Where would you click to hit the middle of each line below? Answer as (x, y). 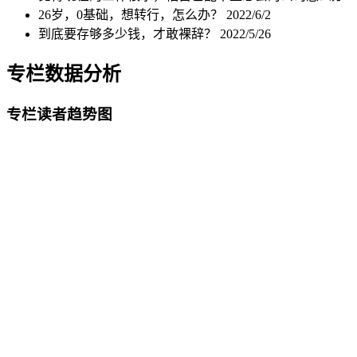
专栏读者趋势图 (59, 114)
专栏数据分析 (64, 74)
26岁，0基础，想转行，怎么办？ (132, 14)
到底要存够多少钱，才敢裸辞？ (129, 33)
